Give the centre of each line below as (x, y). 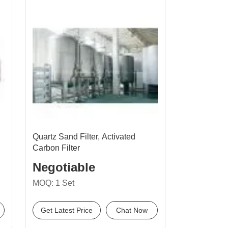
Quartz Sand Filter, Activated (84, 137)
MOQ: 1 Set (53, 183)
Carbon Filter (56, 148)
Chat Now (132, 210)
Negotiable (64, 167)
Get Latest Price (67, 210)
